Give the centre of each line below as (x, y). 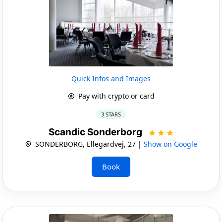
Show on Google (170, 144)
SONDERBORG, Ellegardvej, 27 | (88, 144)
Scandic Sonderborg (96, 132)
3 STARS (111, 114)
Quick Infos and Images (111, 78)
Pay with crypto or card (115, 96)
